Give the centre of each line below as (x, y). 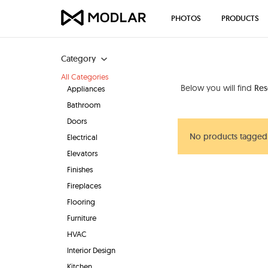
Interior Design (91, 250)
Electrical (82, 137)
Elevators (82, 153)
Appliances (86, 89)
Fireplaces (84, 185)
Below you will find (217, 88)
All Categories (85, 77)
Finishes (80, 169)
